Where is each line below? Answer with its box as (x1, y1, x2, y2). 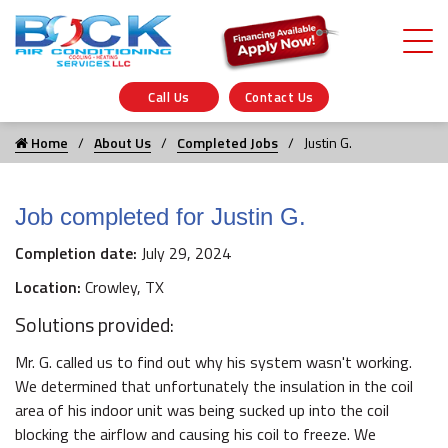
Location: (15, 275, 85, 300)
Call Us (148, 87, 190, 108)
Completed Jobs (177, 132, 278, 154)
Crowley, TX (85, 275, 164, 300)
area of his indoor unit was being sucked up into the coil (15, 398, 389, 423)
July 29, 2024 (141, 241, 231, 266)
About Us (94, 132, 151, 154)
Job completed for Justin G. (15, 203, 306, 231)
